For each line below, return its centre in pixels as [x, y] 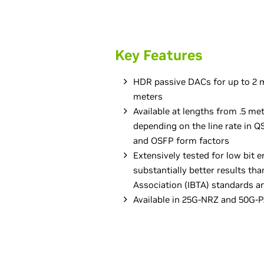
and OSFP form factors [181, 141]
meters [148, 96]
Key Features [159, 55]
